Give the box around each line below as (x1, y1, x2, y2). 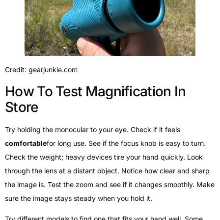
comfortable (5, 139, 47, 148)
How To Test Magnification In (5, 83, 186, 100)
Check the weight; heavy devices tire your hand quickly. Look (5, 153, 203, 162)
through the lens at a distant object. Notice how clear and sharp (5, 166, 210, 175)
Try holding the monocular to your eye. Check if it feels (5, 125, 180, 134)
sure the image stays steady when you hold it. (5, 194, 152, 203)
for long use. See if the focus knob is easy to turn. (47, 139, 206, 148)
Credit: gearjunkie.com (5, 65, 78, 74)
